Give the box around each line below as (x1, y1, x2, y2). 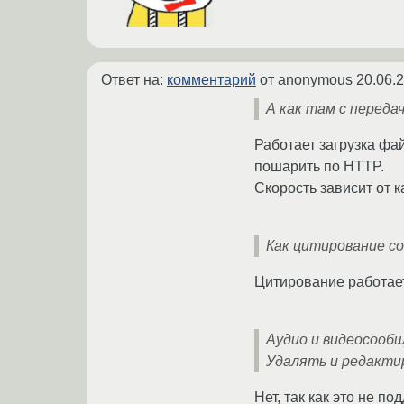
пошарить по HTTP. (254, 158, 384, 174)
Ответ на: (101, 71, 167, 87)
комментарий (167, 71, 256, 87)
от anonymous (256, 71, 356, 87)
